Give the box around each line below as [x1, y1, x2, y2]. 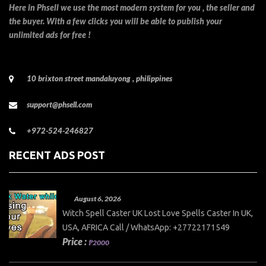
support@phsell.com [27, 99, 92, 109]
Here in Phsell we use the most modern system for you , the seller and [9, 2, 255, 12]
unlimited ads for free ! [9, 29, 91, 40]
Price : [62, 235, 88, 247]
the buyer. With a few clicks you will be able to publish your [9, 15, 222, 26]
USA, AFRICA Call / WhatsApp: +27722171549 [62, 222, 230, 232]
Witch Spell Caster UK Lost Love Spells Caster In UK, [62, 208, 253, 218]
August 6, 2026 [74, 194, 121, 203]
